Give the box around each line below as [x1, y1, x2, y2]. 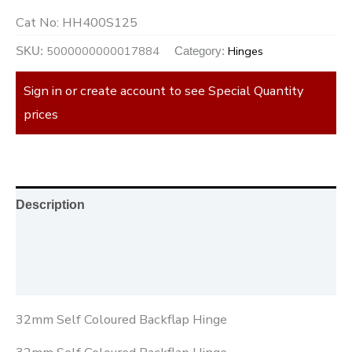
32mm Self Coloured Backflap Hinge [16, 310, 227, 329]
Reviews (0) [16, 269, 84, 284]
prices [24, 105, 58, 124]
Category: [174, 45, 228, 58]
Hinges [228, 43, 263, 60]
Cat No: [16, 13, 62, 31]
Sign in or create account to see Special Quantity [24, 82, 303, 101]
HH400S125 [62, 13, 137, 31]
